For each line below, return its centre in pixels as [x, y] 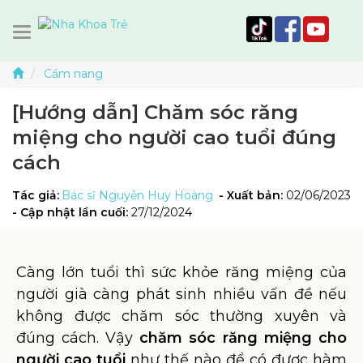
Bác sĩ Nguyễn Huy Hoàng [137, 195]
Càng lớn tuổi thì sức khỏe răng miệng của [181, 272]
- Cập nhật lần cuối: [72, 212]
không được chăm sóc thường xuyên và [181, 316]
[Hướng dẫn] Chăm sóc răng [155, 112]
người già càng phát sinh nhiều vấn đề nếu [181, 294]
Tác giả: [36, 195]
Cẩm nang [73, 74]
